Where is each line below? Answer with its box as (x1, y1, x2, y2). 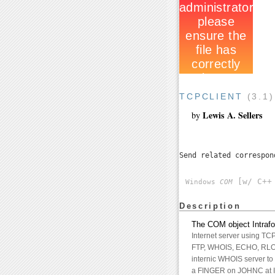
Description (179, 201, 241, 211)
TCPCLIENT (179, 91, 243, 102)
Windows (185, 178, 220, 187)
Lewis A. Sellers (203, 109, 263, 122)
